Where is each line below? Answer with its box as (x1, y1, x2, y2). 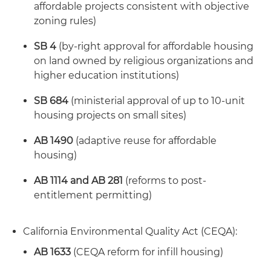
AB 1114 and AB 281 (34, 175, 123, 186)
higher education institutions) (34, 70, 179, 81)
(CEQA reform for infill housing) (71, 246, 223, 258)
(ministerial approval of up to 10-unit (71, 95, 245, 106)
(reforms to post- (123, 175, 206, 186)
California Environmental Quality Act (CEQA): (23, 226, 237, 237)
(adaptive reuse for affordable (73, 135, 217, 146)
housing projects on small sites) (34, 109, 186, 121)
